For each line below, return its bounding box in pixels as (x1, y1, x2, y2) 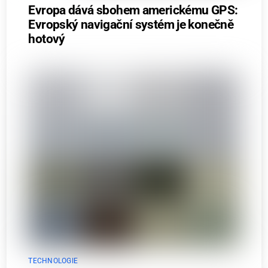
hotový (28, 32, 65, 47)
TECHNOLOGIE (28, 257, 78, 266)
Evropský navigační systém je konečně (28, 17, 234, 32)
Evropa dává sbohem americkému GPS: (28, 3, 238, 18)
